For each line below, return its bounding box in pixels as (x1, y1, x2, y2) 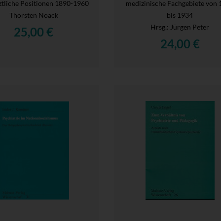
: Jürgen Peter (167, 22, 210, 31)
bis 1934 (167, 10, 193, 19)
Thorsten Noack (9, 10, 58, 19)
